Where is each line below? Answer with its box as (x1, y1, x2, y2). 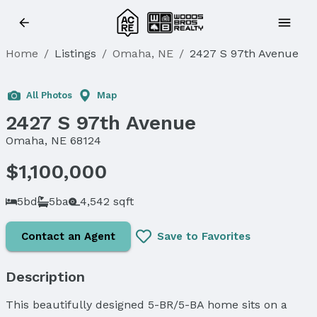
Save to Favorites (157, 229, 250, 243)
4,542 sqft (80, 194, 134, 208)
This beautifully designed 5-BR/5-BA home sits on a (6, 297, 287, 311)
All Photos (26, 90, 72, 100)
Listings (54, 47, 96, 60)
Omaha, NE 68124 (6, 134, 101, 147)
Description (6, 267, 85, 285)
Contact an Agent (21, 229, 115, 243)
